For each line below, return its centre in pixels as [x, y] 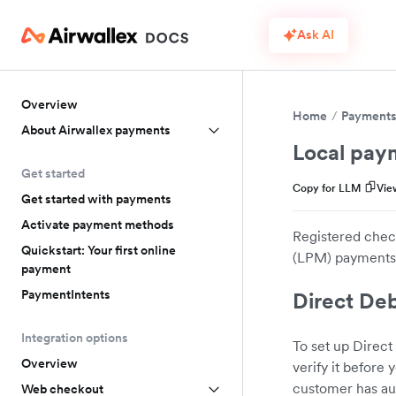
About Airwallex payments [96, 130]
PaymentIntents [66, 294]
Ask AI [316, 34]
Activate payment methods [98, 225]
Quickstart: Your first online [99, 250]
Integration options [75, 338]
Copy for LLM [327, 188]
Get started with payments [96, 199]
